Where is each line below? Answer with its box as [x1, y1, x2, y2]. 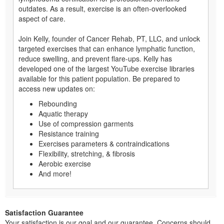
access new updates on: [18, 83, 95, 93]
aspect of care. [18, 13, 65, 23]
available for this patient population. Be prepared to [18, 73, 180, 83]
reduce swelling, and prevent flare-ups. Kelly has [18, 53, 172, 63]
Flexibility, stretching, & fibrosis [38, 148, 135, 158]
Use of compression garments [38, 118, 133, 128]
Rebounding [38, 98, 77, 108]
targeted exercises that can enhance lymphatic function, [18, 43, 195, 53]
